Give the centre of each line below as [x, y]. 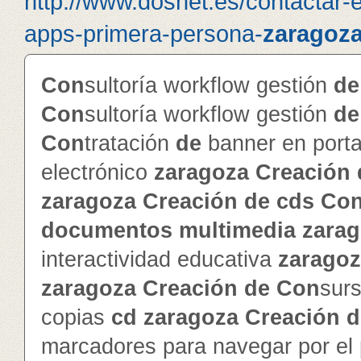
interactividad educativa [160, 259]
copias [76, 317]
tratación [130, 143]
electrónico [98, 172]
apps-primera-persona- [143, 33]
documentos [107, 230]
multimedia [237, 230]
